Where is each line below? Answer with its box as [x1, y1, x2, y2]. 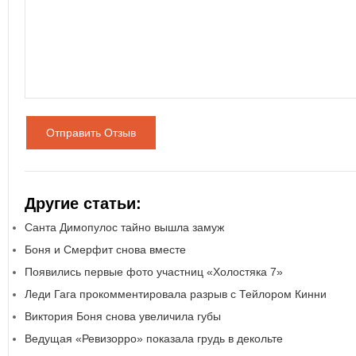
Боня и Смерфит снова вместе [25, 243, 186, 256]
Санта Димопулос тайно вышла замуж [25, 221, 224, 234]
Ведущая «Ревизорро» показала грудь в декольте [25, 332, 283, 345]
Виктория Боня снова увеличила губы [25, 310, 221, 323]
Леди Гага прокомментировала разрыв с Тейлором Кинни [25, 288, 327, 300]
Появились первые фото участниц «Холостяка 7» [25, 265, 283, 278]
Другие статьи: [25, 195, 141, 212]
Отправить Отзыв [46, 126, 136, 139]
